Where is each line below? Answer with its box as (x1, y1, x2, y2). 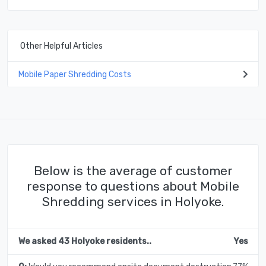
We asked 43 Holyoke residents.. (18, 236, 151, 247)
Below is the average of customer (33, 163, 233, 179)
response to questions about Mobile (27, 179, 239, 194)
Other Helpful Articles (20, 40, 103, 51)
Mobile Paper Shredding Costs (18, 69, 131, 80)
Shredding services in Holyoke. (42, 194, 224, 210)
